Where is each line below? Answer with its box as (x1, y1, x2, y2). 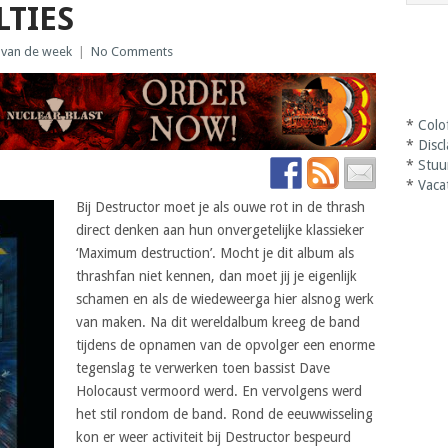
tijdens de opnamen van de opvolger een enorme (75, 336, 375, 353)
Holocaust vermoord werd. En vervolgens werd (75, 382, 362, 399)
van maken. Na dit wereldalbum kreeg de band (75, 313, 360, 330)
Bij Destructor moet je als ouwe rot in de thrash (75, 198, 365, 215)
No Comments (91, 44, 173, 59)
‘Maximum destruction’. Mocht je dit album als (75, 244, 354, 261)
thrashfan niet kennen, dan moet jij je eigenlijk (75, 267, 357, 284)
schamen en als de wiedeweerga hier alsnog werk (75, 290, 374, 307)
